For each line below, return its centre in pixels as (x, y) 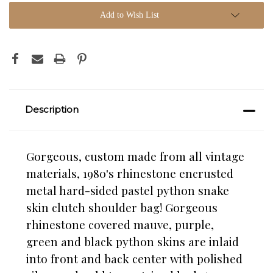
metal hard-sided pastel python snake (128, 190)
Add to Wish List (129, 15)
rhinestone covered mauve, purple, (120, 225)
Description (51, 110)
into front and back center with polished (134, 259)
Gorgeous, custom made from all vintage (135, 156)
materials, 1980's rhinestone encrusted (130, 173)
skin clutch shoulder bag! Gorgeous (122, 207)
